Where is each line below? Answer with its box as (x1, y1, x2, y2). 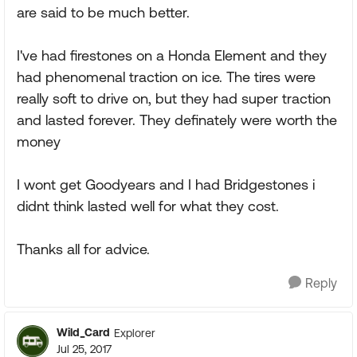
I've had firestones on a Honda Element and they (17, 47, 327, 64)
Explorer (114, 326, 155, 339)
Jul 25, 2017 (57, 343, 112, 355)
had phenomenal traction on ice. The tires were (17, 69, 316, 85)
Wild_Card (57, 326, 110, 339)
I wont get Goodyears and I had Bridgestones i (17, 176, 315, 193)
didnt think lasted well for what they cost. (17, 198, 279, 214)
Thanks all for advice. (17, 241, 150, 257)
